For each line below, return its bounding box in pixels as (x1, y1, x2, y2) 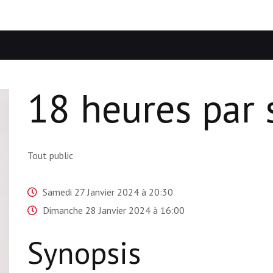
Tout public (27, 149, 73, 162)
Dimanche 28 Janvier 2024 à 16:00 (42, 204, 185, 217)
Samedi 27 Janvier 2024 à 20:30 (42, 186, 173, 199)
